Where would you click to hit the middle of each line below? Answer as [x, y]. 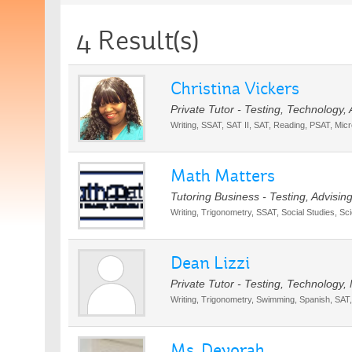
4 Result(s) [137, 40]
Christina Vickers [235, 88]
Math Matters [223, 176]
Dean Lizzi [210, 263]
